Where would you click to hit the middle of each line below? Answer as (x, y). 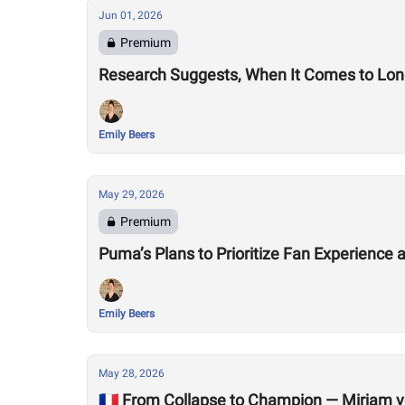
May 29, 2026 (132, 194)
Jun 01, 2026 (131, 15)
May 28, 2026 (132, 373)
